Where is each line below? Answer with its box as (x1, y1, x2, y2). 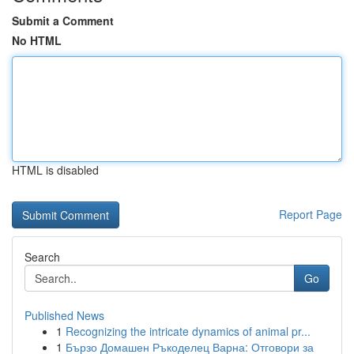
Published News (24, 307, 104, 323)
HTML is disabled (12, 162, 99, 178)
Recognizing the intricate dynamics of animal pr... (66, 323, 311, 339)
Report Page (279, 206, 342, 222)
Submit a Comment (12, 13, 114, 28)
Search (24, 249, 60, 265)
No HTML (12, 32, 62, 48)
